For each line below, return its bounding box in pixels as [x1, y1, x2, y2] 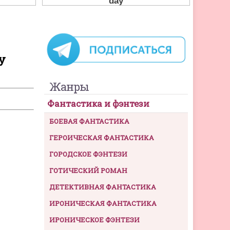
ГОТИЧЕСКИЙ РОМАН [49, 166, 127, 176]
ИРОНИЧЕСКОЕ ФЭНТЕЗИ [49, 215, 140, 225]
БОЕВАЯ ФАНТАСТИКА [49, 117, 129, 126]
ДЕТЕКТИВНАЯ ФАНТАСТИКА [49, 182, 156, 192]
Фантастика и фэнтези [47, 98, 149, 110]
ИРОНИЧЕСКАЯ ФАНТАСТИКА [49, 199, 157, 208]
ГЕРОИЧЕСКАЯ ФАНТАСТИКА [49, 133, 154, 143]
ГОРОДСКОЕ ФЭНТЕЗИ [49, 149, 127, 159]
